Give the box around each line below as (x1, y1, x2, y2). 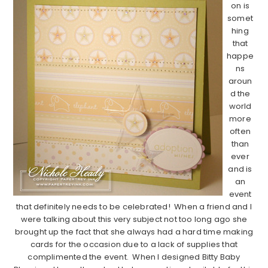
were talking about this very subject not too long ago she (20, 214, 248, 226)
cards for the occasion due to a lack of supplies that (30, 239, 238, 251)
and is (228, 163, 252, 175)
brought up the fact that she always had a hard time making (14, 226, 254, 238)
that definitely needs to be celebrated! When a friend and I (16, 201, 252, 213)
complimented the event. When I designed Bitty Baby (28, 251, 240, 263)
